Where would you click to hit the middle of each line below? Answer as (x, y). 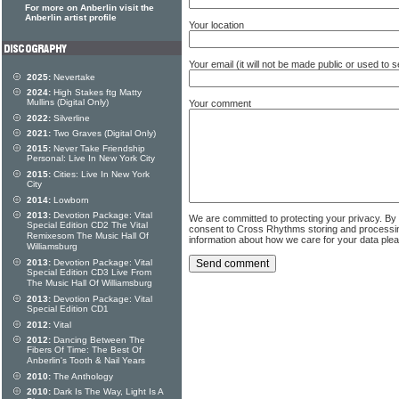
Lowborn (70, 200)
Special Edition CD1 (68, 309)
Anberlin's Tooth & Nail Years (86, 361)
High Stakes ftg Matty (96, 92)
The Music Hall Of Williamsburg (90, 283)
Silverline (70, 118)
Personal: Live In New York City (91, 159)
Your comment (220, 103)
